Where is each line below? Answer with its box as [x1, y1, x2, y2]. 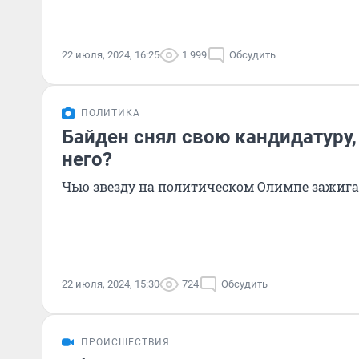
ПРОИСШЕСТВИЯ [81, 337, 170, 348]
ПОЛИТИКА [81, 107, 140, 119]
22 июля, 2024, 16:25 [62, 49, 159, 61]
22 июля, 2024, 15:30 [62, 278, 159, 290]
